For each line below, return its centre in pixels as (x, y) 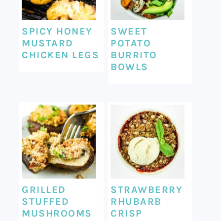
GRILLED (44, 189)
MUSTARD (48, 43)
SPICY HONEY (57, 31)
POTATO (131, 43)
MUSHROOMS (57, 213)
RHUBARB (136, 201)
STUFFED (46, 201)
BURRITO (134, 55)
